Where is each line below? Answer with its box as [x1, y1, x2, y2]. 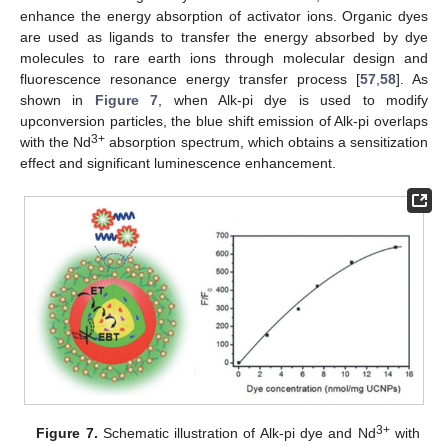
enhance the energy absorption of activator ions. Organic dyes [20, 8, 428, 25]
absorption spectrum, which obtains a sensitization [105, 134, 428, 151]
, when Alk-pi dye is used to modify [158, 92, 429, 109]
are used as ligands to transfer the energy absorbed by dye [20, 29, 428, 46]
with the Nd [20, 134, 92, 151]
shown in [20, 92, 95, 109]
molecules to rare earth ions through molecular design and [20, 50, 428, 67]
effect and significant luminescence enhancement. [20, 155, 336, 172]
